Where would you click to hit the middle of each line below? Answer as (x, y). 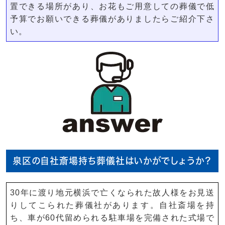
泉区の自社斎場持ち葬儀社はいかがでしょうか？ (112, 161)
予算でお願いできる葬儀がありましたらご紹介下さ (112, 19)
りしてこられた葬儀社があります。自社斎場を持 (112, 205)
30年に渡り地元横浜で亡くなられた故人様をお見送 (112, 193)
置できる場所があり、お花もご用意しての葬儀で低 (112, 6)
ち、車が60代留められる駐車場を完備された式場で (112, 218)
